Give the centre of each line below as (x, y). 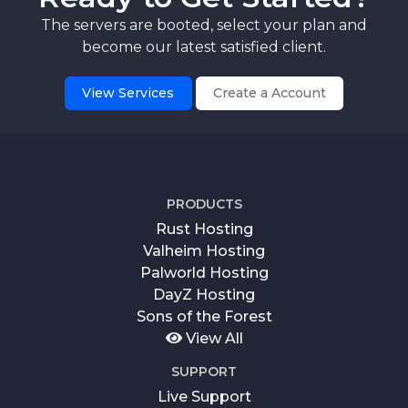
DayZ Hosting (204, 294)
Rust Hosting (204, 229)
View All (212, 338)
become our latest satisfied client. (204, 46)
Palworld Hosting (204, 272)
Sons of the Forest (204, 316)
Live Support (204, 396)
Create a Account (269, 93)
